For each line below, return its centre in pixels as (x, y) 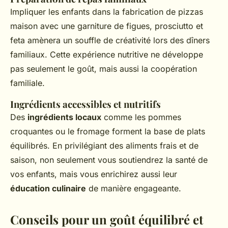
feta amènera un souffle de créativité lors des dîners (110, 40)
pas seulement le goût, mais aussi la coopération (104, 69)
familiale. (27, 83)
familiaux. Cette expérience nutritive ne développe (107, 54)
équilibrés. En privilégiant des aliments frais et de (104, 146)
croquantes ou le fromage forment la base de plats (108, 131)
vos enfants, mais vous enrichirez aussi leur (94, 174)
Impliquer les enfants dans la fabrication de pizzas (107, 12)
